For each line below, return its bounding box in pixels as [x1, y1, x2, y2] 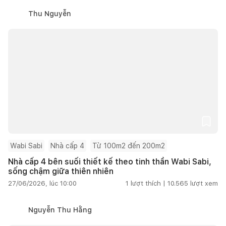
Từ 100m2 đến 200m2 [92, 141, 165, 150]
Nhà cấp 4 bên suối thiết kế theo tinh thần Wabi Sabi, [8, 156, 211, 166]
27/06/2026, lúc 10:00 [8, 179, 77, 187]
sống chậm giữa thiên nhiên [8, 166, 114, 176]
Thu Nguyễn [28, 9, 71, 18]
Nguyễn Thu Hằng [28, 205, 92, 214]
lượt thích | [131, 179, 165, 187]
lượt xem [190, 179, 218, 187]
